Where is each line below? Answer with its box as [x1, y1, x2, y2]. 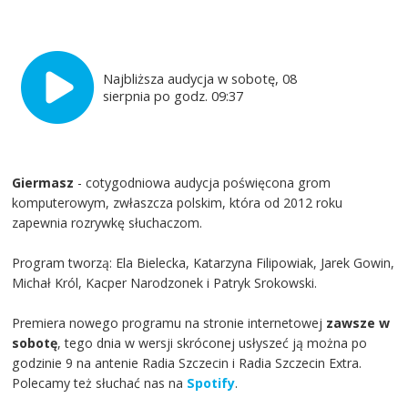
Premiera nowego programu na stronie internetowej [12, 313, 327, 331]
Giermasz [12, 173, 75, 191]
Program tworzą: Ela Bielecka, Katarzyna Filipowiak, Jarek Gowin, [12, 253, 395, 271]
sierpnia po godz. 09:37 [103, 87, 244, 106]
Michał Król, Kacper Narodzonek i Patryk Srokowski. [12, 273, 318, 291]
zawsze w [326, 313, 391, 331]
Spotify [187, 373, 236, 392]
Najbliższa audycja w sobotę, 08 [103, 69, 298, 88]
